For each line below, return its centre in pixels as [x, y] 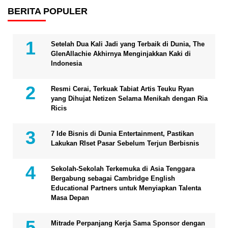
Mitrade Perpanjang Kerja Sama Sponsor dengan [128, 223]
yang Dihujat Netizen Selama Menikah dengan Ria [129, 98]
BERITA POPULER [48, 11]
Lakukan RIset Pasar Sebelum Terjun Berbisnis [125, 143]
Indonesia [66, 63]
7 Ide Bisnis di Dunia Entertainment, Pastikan [122, 133]
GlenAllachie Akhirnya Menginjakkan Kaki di [121, 53]
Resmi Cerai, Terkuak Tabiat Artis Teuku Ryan [122, 89]
